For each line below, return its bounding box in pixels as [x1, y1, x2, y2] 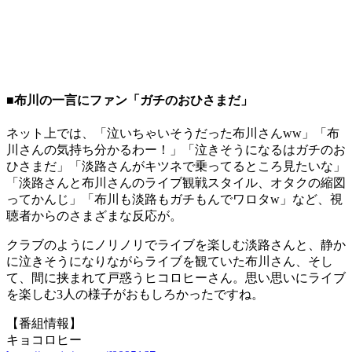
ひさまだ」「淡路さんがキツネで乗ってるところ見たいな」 [6, 159, 346, 174]
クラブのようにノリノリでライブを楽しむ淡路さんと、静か [6, 238, 346, 252]
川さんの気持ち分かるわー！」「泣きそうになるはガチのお [6, 143, 346, 157]
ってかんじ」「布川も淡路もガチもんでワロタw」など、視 [6, 192, 343, 207]
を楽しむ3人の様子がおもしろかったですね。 [6, 288, 264, 302]
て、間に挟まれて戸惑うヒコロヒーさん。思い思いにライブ [6, 271, 346, 285]
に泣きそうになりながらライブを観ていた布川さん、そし [6, 255, 333, 269]
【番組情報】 [6, 317, 82, 331]
